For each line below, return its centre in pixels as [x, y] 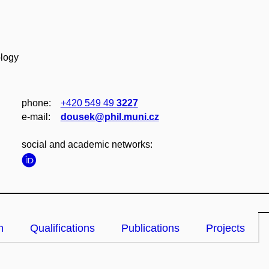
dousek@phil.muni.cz [110, 117]
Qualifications [62, 228]
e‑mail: [36, 117]
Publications [150, 228]
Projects [225, 228]
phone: [36, 103]
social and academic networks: [87, 144]
